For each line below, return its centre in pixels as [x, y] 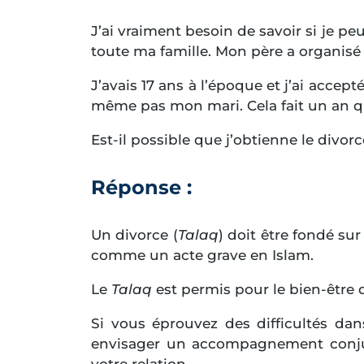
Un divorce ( [134, 234]
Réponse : [141, 187]
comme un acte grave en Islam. [202, 255]
